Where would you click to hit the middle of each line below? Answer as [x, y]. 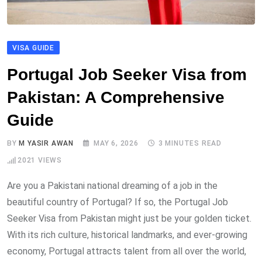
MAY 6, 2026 [116, 144]
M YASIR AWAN [46, 144]
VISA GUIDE [33, 48]
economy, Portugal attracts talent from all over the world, [127, 251]
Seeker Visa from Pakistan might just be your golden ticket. [129, 219]
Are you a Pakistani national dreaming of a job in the [112, 186]
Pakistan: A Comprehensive [116, 98]
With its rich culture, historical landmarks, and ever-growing [127, 235]
